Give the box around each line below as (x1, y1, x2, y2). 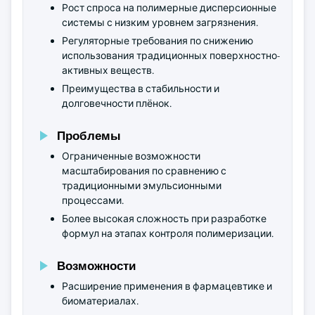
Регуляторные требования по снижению (62, 34, 253, 47)
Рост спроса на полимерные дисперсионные (62, 1, 276, 14)
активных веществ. (62, 64, 154, 77)
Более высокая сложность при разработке (62, 212, 266, 225)
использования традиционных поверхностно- (62, 49, 280, 62)
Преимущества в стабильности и (62, 82, 219, 95)
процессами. (62, 194, 124, 207)
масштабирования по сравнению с (62, 165, 226, 177)
